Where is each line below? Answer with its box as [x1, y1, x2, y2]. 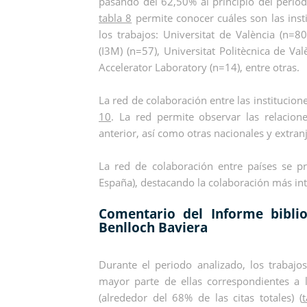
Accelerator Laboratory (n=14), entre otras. [99, 60, 300, 75]
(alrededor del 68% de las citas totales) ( [99, 290, 302, 304]
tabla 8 [99, 11, 132, 25]
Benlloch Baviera [99, 219, 208, 236]
